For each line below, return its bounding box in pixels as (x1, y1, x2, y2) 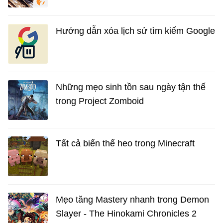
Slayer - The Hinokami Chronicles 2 (56, 209, 197, 219)
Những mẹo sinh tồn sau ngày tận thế (56, 82, 206, 93)
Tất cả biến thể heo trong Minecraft (56, 138, 195, 149)
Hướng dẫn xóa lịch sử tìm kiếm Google (56, 26, 215, 36)
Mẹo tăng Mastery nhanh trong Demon (56, 195, 209, 205)
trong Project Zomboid (56, 96, 144, 107)
